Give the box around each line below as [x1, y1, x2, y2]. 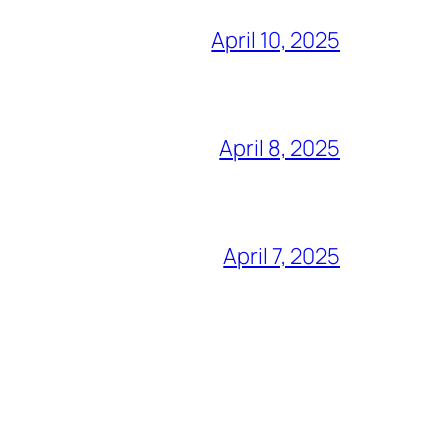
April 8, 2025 [219, 133, 340, 164]
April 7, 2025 [223, 241, 340, 272]
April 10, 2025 [211, 25, 340, 56]
